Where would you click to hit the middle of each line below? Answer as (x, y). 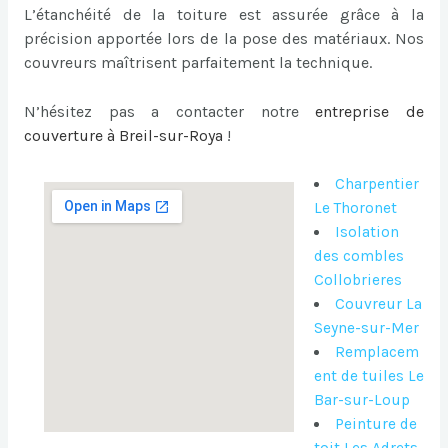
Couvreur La (379, 304)
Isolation (367, 232)
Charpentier (377, 184)
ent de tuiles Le (368, 376)
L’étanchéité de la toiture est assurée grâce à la (224, 14)
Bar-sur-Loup (361, 400)
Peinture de (376, 424)
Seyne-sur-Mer (366, 328)
